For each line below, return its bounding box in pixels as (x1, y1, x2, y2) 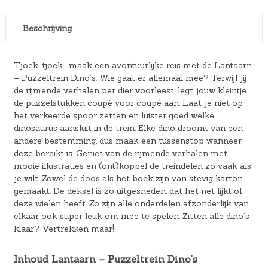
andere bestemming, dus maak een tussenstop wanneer (13, 135, 242, 146)
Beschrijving (22, 22, 72, 33)
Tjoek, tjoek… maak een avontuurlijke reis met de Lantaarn (13, 59, 252, 71)
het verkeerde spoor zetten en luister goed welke (13, 109, 214, 121)
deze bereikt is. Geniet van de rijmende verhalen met (13, 147, 227, 159)
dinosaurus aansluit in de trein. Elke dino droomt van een (13, 122, 243, 133)
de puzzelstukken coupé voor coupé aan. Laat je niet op (13, 97, 243, 108)
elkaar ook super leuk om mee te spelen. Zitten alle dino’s (13, 210, 249, 221)
